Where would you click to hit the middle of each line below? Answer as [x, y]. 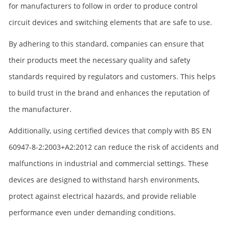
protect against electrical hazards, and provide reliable [102, 196]
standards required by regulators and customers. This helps [112, 76]
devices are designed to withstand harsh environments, [104, 180]
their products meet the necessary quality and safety [99, 60]
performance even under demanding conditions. [92, 212]
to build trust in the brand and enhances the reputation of [109, 93]
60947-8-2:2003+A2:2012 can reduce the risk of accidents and [114, 147]
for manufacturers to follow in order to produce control [103, 6]
